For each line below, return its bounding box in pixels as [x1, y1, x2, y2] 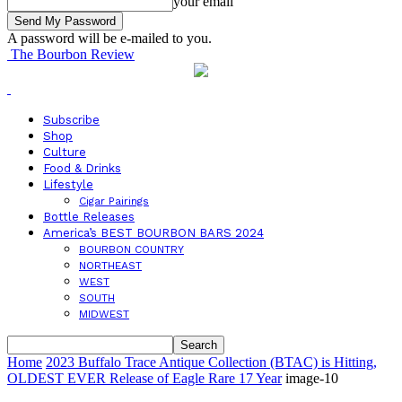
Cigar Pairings [79, 195, 149, 207]
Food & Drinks [43, 162, 121, 175]
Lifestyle [43, 178, 93, 191]
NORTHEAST [79, 259, 142, 272]
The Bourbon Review [11, 47, 135, 62]
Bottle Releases [43, 210, 135, 223]
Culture [43, 145, 86, 159]
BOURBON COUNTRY [79, 243, 184, 256]
